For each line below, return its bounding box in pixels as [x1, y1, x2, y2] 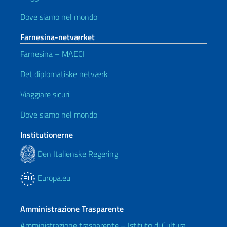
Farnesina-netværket [20, 31, 95, 44]
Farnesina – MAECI [20, 48, 85, 60]
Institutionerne [20, 129, 73, 141]
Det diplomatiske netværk [20, 68, 108, 81]
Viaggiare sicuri [20, 88, 69, 101]
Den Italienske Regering [35, 147, 118, 160]
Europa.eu [35, 172, 70, 184]
